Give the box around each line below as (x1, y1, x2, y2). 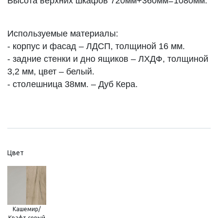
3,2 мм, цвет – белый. (7, 66, 94, 76)
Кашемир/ (13, 205, 41, 212)
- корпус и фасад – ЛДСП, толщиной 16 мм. (7, 41, 185, 51)
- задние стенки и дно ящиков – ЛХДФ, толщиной (7, 54, 208, 64)
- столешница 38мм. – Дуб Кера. (7, 79, 138, 89)
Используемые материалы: (7, 28, 118, 38)
